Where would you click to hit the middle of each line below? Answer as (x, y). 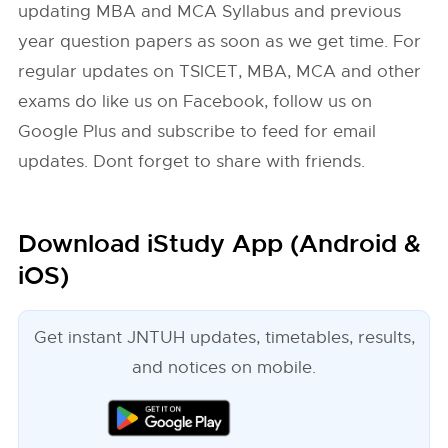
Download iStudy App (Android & (220, 244)
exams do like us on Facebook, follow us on (195, 101)
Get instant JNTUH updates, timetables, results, (224, 337)
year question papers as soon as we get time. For (220, 41)
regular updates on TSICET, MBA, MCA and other (220, 71)
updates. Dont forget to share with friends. (192, 161)
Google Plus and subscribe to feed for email (197, 131)
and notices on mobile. (224, 367)
